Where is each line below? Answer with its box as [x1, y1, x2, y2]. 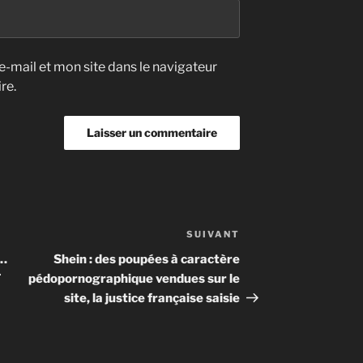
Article [239, 228, 283, 245]
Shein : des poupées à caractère [53, 252, 241, 267]
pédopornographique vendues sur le [28, 271, 241, 287]
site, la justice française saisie [64, 291, 241, 306]
